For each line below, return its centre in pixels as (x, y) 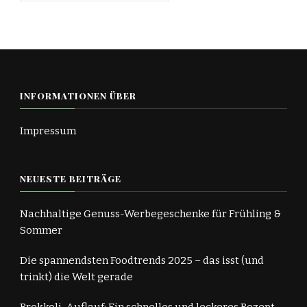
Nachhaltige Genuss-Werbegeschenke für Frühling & (150, 214)
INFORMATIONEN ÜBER (78, 96)
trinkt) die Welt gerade (76, 277)
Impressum (48, 131)
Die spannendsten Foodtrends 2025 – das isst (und (142, 261)
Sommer (41, 231)
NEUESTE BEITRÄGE (71, 179)
